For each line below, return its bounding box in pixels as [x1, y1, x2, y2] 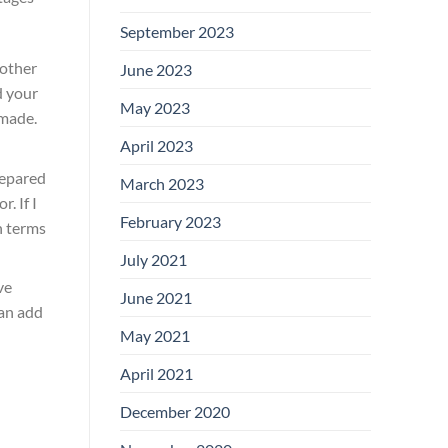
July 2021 [119, 249, 187, 269]
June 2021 [119, 287, 192, 307]
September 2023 [119, 21, 234, 41]
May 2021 [119, 325, 190, 345]
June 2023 [119, 59, 192, 79]
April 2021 [119, 363, 193, 383]
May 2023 [119, 97, 190, 117]
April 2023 [119, 135, 193, 155]
